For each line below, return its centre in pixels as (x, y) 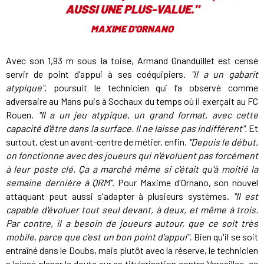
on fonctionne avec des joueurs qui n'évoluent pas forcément (132, 155)
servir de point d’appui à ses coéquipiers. (98, 74)
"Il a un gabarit (225, 74)
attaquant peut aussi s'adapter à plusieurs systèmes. (120, 196)
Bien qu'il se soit (225, 236)
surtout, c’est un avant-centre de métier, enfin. (97, 141)
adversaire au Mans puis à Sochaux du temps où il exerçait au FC (132, 101)
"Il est (245, 196)
